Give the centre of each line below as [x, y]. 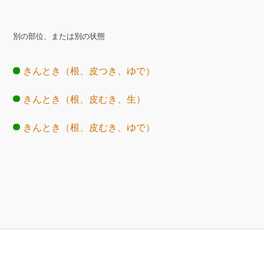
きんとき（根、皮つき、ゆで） [89, 71]
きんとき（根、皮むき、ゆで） [89, 127]
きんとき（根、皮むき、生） [85, 100]
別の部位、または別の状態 [59, 36]
